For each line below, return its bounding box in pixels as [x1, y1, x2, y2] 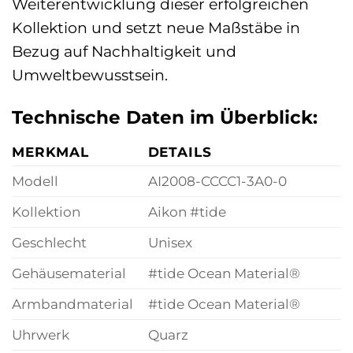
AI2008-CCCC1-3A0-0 [147, 172, 287, 189]
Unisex [147, 233, 192, 251]
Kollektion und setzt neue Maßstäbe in [12, 18, 300, 38]
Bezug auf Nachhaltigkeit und [12, 42, 236, 61]
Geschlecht [12, 233, 87, 251]
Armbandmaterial [12, 295, 133, 312]
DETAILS [147, 143, 212, 160]
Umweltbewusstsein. [12, 65, 168, 85]
